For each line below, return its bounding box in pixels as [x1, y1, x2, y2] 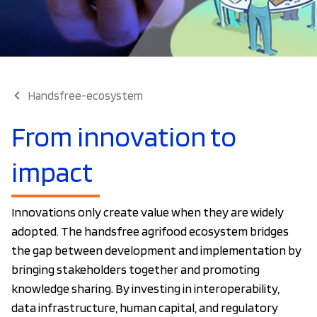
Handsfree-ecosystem [28, 88, 143, 103]
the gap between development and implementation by [11, 243, 301, 258]
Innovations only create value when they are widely [11, 204, 284, 220]
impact [11, 155, 93, 190]
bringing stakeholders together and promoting [11, 262, 260, 277]
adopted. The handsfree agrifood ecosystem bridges [11, 224, 289, 239]
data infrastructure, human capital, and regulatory [11, 300, 278, 316]
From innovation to [11, 120, 236, 154]
